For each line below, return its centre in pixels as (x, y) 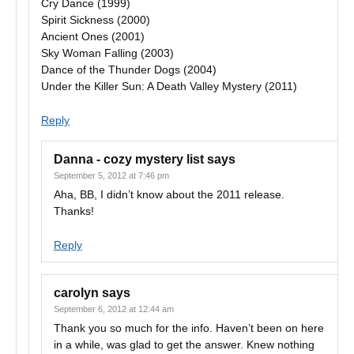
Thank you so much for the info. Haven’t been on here (189, 328)
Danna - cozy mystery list (129, 159)
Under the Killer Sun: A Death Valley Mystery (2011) (169, 86)
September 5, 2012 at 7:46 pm (111, 175)
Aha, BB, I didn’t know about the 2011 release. (169, 194)
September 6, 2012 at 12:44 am (114, 309)
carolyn (76, 293)
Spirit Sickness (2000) (96, 20)
